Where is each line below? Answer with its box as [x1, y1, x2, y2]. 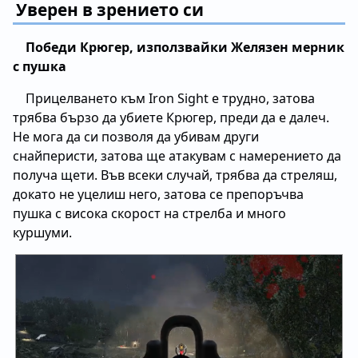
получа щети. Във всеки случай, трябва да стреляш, [13, 165, 337, 184]
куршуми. [13, 223, 72, 241]
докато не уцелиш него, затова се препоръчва [13, 185, 304, 203]
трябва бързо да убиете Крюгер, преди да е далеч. [13, 108, 329, 126]
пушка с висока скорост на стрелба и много [13, 204, 286, 222]
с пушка [13, 57, 66, 75]
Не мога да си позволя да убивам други [13, 127, 259, 145]
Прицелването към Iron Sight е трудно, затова [26, 89, 315, 107]
